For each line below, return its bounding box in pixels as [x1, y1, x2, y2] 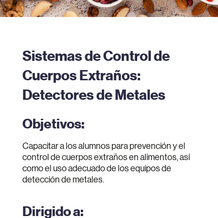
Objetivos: [22, 116, 85, 132]
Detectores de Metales [22, 87, 165, 104]
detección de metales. [22, 175, 104, 184]
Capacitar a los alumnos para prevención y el [22, 142, 185, 151]
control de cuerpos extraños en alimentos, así [22, 153, 190, 162]
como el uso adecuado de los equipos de [22, 164, 171, 173]
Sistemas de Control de [22, 48, 170, 65]
